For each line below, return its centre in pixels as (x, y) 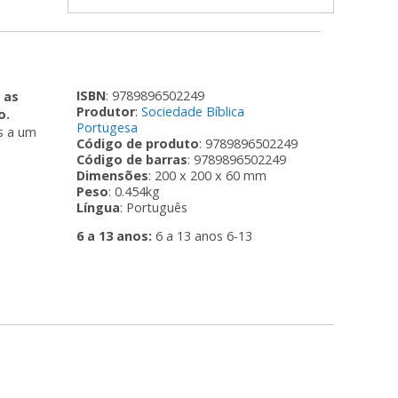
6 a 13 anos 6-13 (203, 236)
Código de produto (138, 143)
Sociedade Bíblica (193, 111)
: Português (154, 207)
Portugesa (107, 127)
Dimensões (113, 175)
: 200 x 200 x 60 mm (208, 175)
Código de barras (132, 159)
